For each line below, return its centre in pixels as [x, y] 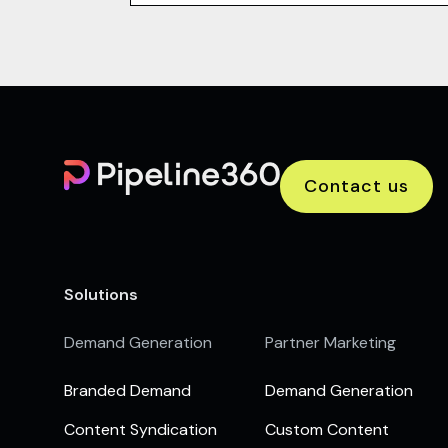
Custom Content [326, 429]
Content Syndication [140, 429]
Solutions [101, 295]
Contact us [356, 186]
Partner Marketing [330, 343]
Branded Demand [127, 391]
